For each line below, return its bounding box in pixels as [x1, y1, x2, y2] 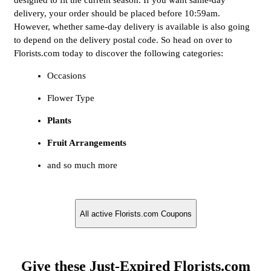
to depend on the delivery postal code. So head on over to [14, 35, 232, 45]
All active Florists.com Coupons [79, 209, 192, 218]
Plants [47, 116, 71, 126]
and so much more [47, 160, 117, 171]
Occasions [47, 71, 86, 81]
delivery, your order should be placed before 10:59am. [14, 8, 220, 19]
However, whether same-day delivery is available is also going [14, 22, 250, 32]
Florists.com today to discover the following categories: [14, 48, 223, 59]
